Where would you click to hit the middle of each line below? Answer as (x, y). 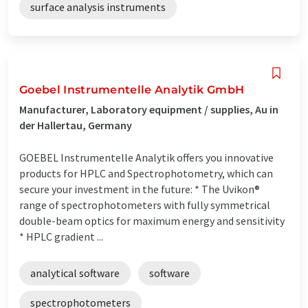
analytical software (75, 273)
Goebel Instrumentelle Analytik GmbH (132, 89)
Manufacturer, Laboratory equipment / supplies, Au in (149, 109)
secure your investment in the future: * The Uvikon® (140, 189)
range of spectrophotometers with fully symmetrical (145, 205)
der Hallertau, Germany (76, 125)
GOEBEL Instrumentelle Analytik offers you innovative (146, 157)
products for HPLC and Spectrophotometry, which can (146, 173)
